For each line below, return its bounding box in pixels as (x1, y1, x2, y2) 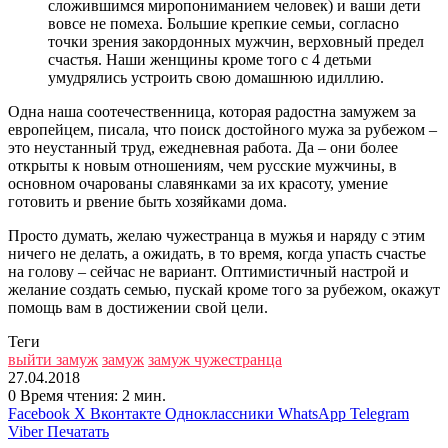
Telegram (350, 404, 409, 422)
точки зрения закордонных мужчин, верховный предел (48, 32, 424, 50)
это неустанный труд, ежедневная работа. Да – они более (8, 138, 398, 156)
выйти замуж (8, 350, 98, 368)
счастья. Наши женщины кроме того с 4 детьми (48, 50, 372, 68)
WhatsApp (278, 404, 346, 422)
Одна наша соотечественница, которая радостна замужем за (8, 102, 416, 120)
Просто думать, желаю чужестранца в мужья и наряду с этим (8, 226, 425, 244)
